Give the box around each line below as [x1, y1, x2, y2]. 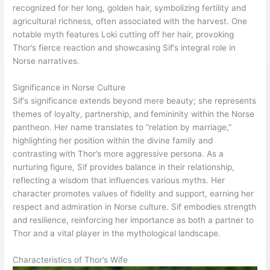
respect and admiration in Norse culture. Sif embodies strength [13, 202, 257, 212]
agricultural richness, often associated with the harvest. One [13, 16, 248, 27]
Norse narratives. [13, 56, 80, 66]
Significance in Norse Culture [13, 83, 126, 93]
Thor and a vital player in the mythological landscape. [13, 228, 221, 239]
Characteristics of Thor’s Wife [13, 255, 128, 265]
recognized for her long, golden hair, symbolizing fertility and [13, 3, 246, 13]
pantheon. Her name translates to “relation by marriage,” [13, 122, 232, 133]
